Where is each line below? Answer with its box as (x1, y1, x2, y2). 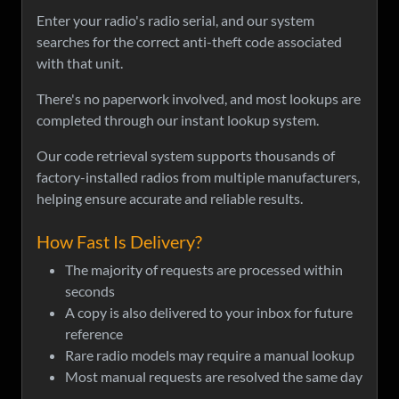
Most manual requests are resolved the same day (65, 368, 362, 386)
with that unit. (37, 54, 123, 72)
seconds (65, 282, 115, 300)
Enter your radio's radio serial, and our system (37, 12, 314, 29)
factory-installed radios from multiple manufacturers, (37, 168, 360, 186)
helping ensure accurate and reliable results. (37, 190, 303, 208)
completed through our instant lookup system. (37, 111, 319, 129)
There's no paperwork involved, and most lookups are (37, 90, 361, 108)
